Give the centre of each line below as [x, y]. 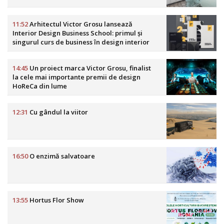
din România [32, 51]
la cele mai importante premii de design [76, 77]
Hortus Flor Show [56, 200]
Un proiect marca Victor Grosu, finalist [89, 68]
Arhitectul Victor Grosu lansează [80, 24]
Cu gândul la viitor [58, 112]
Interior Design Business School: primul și [77, 33]
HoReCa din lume [40, 86]
